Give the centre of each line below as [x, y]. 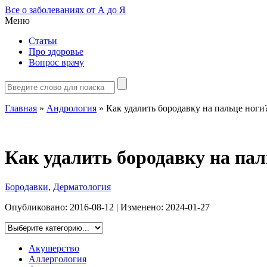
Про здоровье [56, 52]
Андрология [72, 108]
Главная [21, 108]
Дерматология [82, 187]
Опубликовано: [37, 207]
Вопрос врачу [56, 62]
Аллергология [58, 259]
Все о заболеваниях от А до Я [65, 10]
